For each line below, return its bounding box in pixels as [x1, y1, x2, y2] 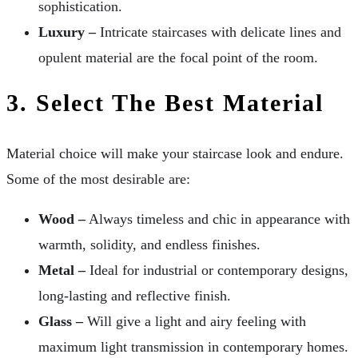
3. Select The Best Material [6, 89, 324, 116]
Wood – [38, 210, 86, 227]
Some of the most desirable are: [6, 170, 190, 187]
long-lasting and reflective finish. [38, 287, 231, 304]
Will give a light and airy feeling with [83, 312, 306, 329]
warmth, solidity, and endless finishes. [38, 236, 261, 253]
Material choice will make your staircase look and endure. [6, 145, 344, 161]
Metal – [38, 261, 86, 278]
